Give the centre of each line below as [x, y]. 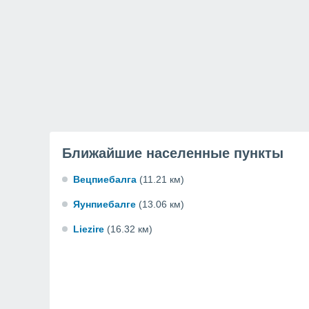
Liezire [89, 229]
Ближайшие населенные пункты [173, 153]
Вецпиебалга [105, 179]
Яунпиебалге [104, 204]
